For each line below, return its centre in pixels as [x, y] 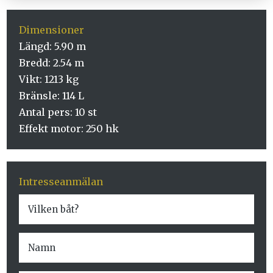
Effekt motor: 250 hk [69, 129]
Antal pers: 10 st [58, 112]
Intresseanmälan [61, 182]
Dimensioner [52, 30]
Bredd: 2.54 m [52, 63]
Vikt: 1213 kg [49, 80]
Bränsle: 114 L [52, 96]
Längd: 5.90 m [53, 47]
